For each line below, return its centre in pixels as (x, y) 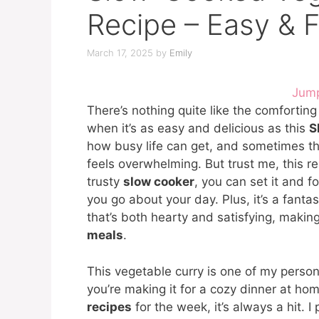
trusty (105, 182)
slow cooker (159, 182)
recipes (109, 307)
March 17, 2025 (120, 53)
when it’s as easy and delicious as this (198, 129)
